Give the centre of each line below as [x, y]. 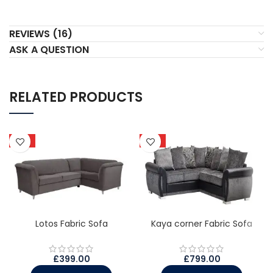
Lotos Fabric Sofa [71, 224]
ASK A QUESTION [49, 50]
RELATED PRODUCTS [76, 97]
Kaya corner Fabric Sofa [202, 224]
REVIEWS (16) [41, 34]
